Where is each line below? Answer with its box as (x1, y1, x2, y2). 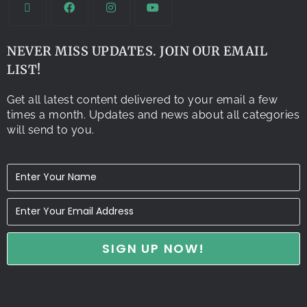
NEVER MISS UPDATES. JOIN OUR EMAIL (7, 42, 267, 59)
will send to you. (7, 123, 95, 136)
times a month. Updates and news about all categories (7, 108, 299, 121)
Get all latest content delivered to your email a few (7, 93, 278, 106)
